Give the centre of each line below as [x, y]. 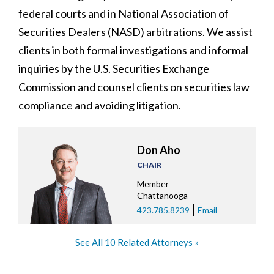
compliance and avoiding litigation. [100, 105]
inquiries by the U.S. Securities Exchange [114, 68]
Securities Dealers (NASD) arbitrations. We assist [135, 31]
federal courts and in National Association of [124, 13]
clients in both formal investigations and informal [133, 50]
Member [153, 183]
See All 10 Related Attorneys [134, 242]
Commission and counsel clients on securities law [134, 87]
